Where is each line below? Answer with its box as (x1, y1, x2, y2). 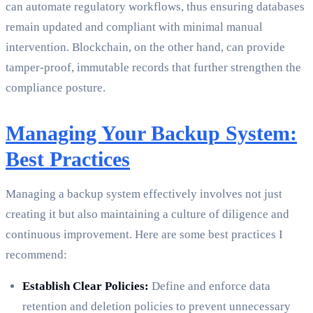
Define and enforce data (149, 279, 270, 293)
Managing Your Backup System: (6, 122, 297, 145)
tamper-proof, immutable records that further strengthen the (6, 61, 301, 75)
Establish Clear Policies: (22, 279, 149, 293)
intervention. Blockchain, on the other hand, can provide (6, 41, 285, 54)
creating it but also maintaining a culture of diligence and (6, 208, 289, 221)
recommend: (6, 248, 67, 262)
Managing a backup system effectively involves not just (6, 187, 282, 201)
